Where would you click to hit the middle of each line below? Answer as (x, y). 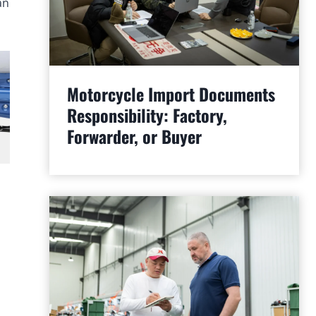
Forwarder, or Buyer (134, 136)
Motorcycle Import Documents (171, 94)
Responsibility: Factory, (147, 115)
